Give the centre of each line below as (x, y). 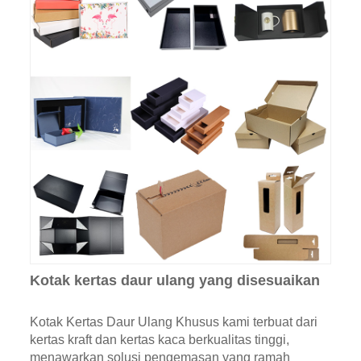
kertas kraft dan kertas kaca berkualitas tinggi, (159, 339)
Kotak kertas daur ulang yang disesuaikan (174, 280)
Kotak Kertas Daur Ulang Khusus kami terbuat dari (173, 322)
